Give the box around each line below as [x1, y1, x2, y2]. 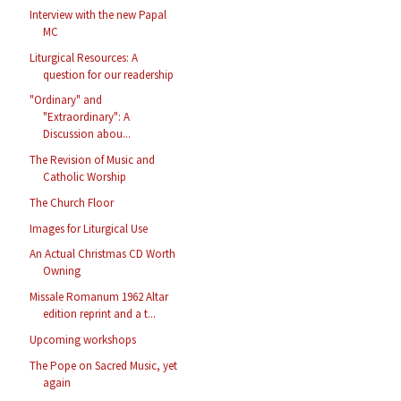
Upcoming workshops [30, 331, 137, 347]
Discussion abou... [43, 126, 132, 142]
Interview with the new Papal [30, 6, 167, 22]
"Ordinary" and [30, 92, 103, 108]
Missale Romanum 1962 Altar [30, 289, 169, 305]
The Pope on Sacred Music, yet [30, 357, 178, 373]
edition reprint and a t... [43, 306, 157, 322]
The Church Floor [30, 194, 115, 210]
